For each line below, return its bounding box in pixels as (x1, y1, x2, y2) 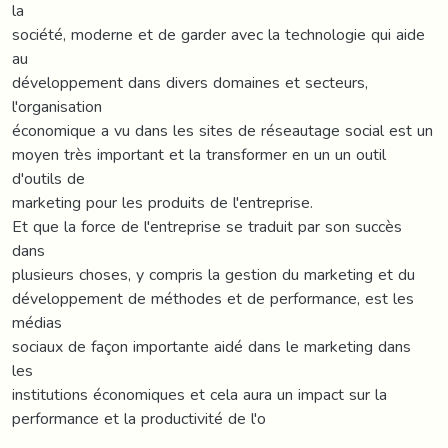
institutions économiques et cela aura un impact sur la (12, 378, 387, 410)
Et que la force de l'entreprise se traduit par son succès (12, 210, 402, 242)
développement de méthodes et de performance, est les (12, 282, 414, 314)
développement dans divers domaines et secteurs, (12, 66, 368, 98)
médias (12, 306, 62, 338)
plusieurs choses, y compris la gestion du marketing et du (12, 258, 415, 290)
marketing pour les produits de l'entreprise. (12, 186, 313, 218)
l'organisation (12, 90, 102, 122)
